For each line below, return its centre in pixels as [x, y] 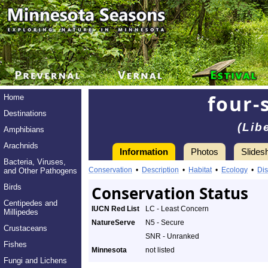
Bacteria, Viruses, [35, 162]
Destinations [25, 113]
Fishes [15, 244]
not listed [160, 250]
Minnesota [109, 250]
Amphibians [24, 130]
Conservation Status [170, 193]
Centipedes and [31, 203]
